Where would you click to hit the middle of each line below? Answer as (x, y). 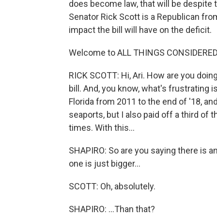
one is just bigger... (105, 163)
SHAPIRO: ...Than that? (112, 209)
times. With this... (102, 128)
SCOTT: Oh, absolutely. (112, 186)
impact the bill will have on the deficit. (140, 30)
